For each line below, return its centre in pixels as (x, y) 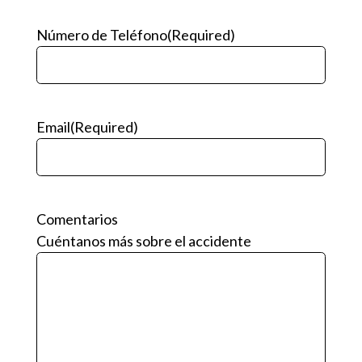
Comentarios (77, 219)
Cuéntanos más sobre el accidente (144, 241)
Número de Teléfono (102, 35)
